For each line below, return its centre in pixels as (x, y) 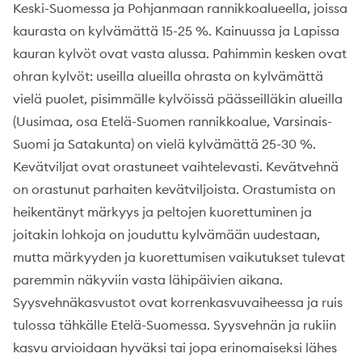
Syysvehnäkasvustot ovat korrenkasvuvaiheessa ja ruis (178, 302)
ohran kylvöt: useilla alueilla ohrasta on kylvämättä (168, 76)
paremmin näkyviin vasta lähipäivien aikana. (148, 279)
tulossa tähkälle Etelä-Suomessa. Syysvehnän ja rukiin (175, 324)
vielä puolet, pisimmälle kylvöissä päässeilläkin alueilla (178, 98)
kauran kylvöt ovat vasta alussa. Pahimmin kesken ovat (180, 53)
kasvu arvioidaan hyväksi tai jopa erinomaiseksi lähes (175, 347)
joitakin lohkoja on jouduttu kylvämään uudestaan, (166, 234)
